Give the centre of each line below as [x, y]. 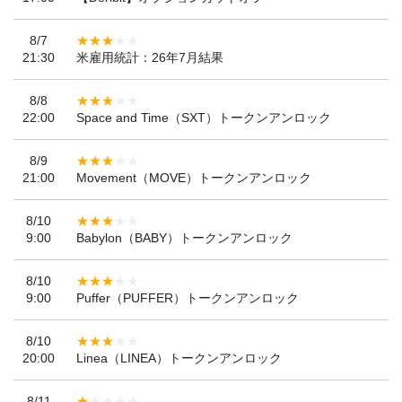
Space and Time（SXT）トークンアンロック [204, 117]
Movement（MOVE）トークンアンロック [194, 177]
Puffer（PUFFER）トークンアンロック [188, 297]
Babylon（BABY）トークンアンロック [184, 237]
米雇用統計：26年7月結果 [150, 57]
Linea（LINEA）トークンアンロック [179, 358]
